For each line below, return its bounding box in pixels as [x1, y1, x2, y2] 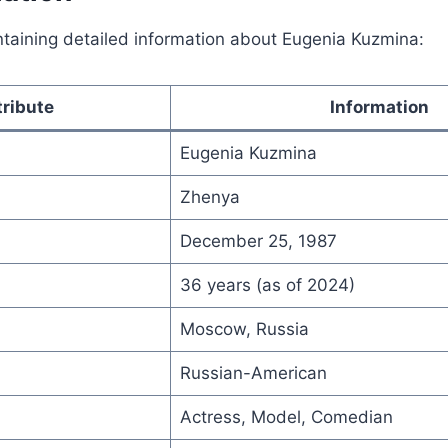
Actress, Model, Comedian [179, 406, 393, 427]
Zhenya [179, 186, 240, 207]
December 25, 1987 [179, 230, 337, 251]
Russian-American [179, 362, 327, 383]
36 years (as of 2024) [179, 274, 355, 295]
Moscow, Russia [179, 318, 309, 339]
